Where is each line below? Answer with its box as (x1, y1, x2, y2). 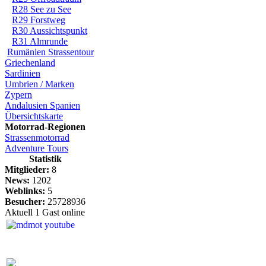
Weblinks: (5, 186, 45, 196)
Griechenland (5, 58, 55, 68)
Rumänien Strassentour (7, 47, 94, 57)
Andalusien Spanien (5, 100, 80, 110)
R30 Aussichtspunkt (12, 26, 87, 36)
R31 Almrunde (12, 36, 68, 46)
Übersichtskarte (5, 111, 63, 121)
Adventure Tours (5, 143, 68, 153)
